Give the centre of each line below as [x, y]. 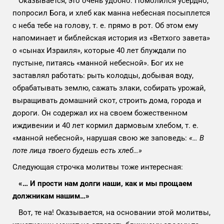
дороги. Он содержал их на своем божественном [100, 113]
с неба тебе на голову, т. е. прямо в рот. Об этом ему [105, 25]
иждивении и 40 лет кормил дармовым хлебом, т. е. [105, 125]
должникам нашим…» [51, 196]
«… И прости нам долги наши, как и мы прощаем [102, 183]
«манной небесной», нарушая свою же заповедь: [101, 138]
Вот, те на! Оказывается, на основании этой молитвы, [111, 212]
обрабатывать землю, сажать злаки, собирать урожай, [109, 88]
